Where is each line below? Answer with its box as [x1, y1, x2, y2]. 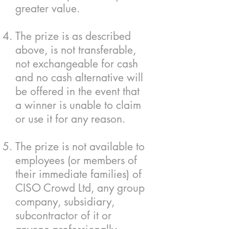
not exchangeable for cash [15, 57, 138, 71]
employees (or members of [15, 153, 137, 167]
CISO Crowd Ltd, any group [15, 181, 145, 195]
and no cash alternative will [15, 71, 143, 84]
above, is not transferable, [15, 43, 136, 57]
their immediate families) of [15, 167, 142, 181]
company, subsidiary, [15, 195, 114, 209]
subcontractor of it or [15, 209, 111, 222]
